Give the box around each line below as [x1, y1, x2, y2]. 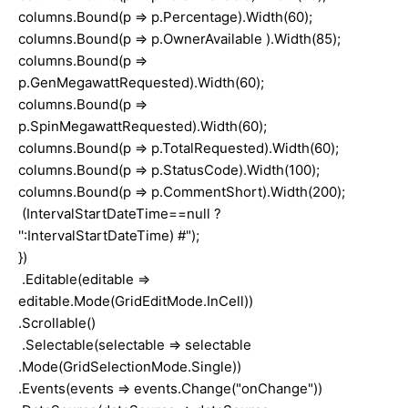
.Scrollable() [18, 313, 96, 331]
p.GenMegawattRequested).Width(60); [18, 73, 264, 91]
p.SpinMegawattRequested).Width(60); [18, 117, 267, 135]
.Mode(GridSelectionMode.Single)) [18, 357, 241, 375]
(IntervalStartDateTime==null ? [18, 204, 221, 222]
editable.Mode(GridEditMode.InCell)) [18, 291, 253, 310]
